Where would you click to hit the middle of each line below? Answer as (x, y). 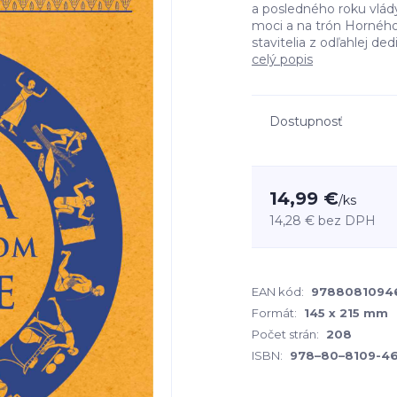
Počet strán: (285, 334)
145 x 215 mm (346, 313)
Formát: (274, 313)
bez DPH (347, 221)
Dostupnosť (306, 121)
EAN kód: (278, 292)
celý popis (282, 59)
